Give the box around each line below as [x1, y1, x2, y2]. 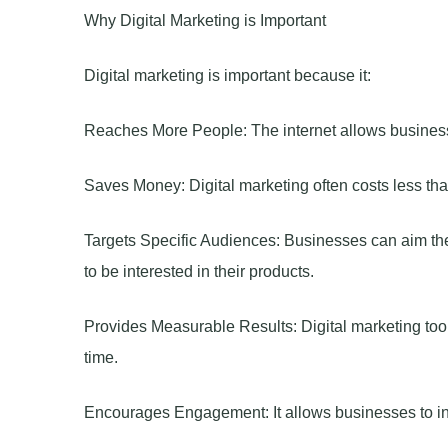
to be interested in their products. [83, 262, 314, 280]
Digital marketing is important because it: [83, 66, 371, 84]
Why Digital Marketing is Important [83, 11, 326, 29]
